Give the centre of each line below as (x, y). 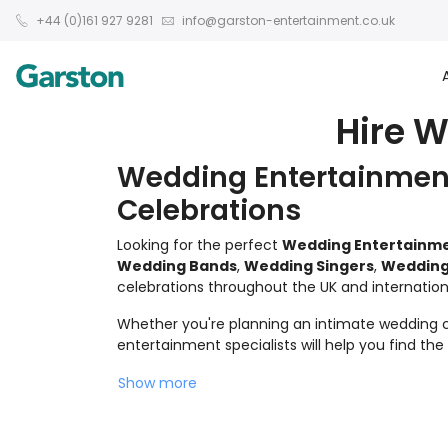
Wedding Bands (177, 266)
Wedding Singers (309, 266)
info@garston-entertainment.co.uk (287, 20)
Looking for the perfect (199, 245)
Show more (157, 383)
